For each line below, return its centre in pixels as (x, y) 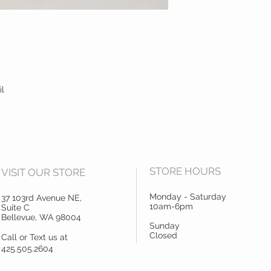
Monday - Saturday (188, 197)
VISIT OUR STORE (43, 173)
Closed (163, 236)
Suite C (15, 208)
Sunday (165, 226)
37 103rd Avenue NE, (41, 198)
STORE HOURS (185, 171)
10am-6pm (171, 207)
